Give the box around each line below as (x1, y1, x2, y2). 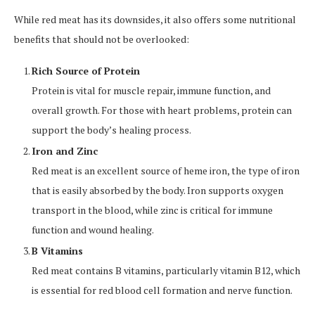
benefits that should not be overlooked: (14, 32, 189, 46)
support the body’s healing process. (32, 123, 191, 137)
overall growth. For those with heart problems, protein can (32, 103, 292, 117)
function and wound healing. (32, 223, 154, 237)
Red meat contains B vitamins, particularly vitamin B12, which (32, 264, 300, 278)
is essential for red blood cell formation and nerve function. (32, 283, 292, 297)
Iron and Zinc (32, 144, 98, 158)
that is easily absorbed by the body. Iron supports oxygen (32, 184, 283, 198)
